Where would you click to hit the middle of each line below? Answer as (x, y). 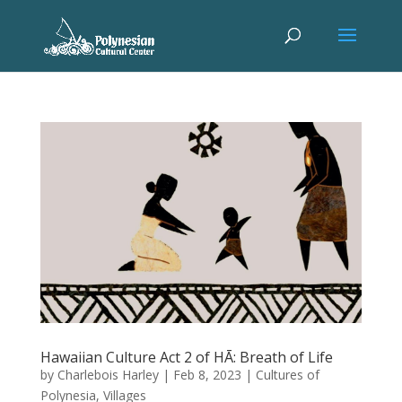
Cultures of (287, 375)
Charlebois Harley (108, 375)
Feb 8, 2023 (207, 375)
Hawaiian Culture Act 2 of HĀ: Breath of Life (186, 357)
